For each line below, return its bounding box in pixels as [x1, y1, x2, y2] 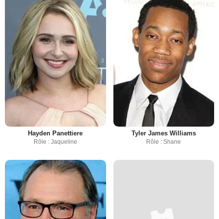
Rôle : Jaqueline [33, 138, 77, 145]
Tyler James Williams [131, 129, 196, 137]
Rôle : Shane [146, 138, 181, 145]
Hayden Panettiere [28, 129, 83, 137]
